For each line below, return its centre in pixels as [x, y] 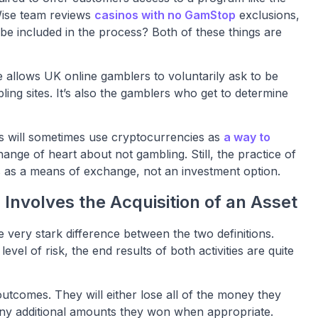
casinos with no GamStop [165, 15]
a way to [247, 137]
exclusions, [268, 15]
